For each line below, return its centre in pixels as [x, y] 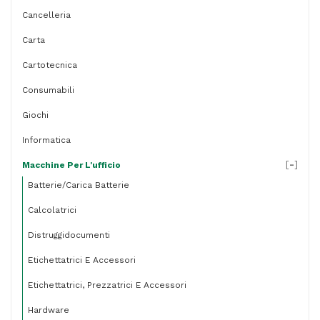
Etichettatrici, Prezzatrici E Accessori [107, 285]
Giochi [35, 115]
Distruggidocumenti [69, 235]
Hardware [49, 310]
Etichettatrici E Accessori [82, 260]
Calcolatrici [52, 210]
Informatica [46, 140]
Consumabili [48, 90]
